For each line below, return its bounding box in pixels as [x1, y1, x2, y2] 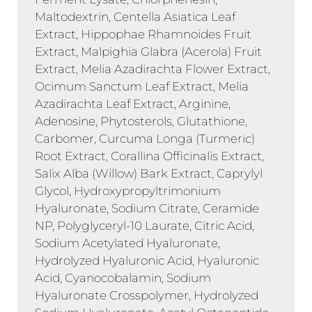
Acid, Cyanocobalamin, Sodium [35, 270, 211, 285]
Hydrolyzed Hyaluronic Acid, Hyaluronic [35, 253, 259, 267]
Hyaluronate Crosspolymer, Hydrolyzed [35, 288, 258, 302]
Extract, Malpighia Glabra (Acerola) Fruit [35, 44, 262, 58]
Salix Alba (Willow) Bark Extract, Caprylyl [35, 166, 263, 180]
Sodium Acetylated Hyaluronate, [35, 235, 220, 250]
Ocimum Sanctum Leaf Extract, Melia [35, 79, 249, 93]
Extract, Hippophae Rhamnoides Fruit [35, 26, 251, 41]
